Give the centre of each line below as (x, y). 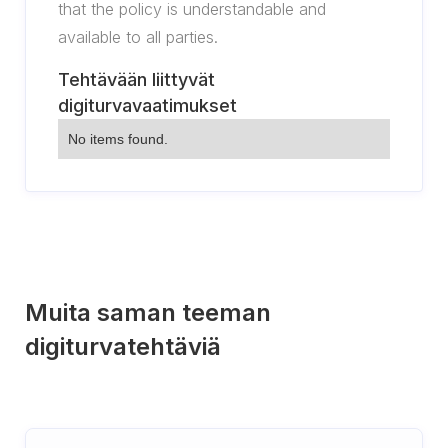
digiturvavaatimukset (147, 105)
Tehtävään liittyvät (136, 79)
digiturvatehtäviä (123, 346)
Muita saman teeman (148, 312)
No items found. (118, 139)
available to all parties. (138, 37)
